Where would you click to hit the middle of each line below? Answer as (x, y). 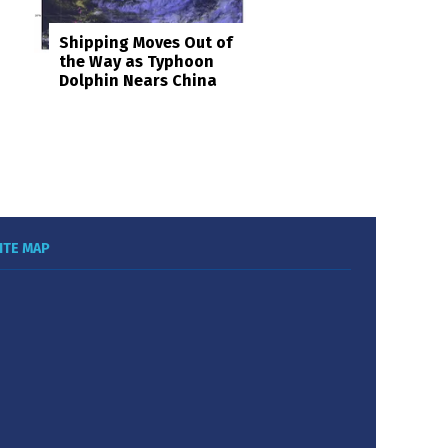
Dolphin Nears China (137, 81)
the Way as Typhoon (136, 62)
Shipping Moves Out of (145, 43)
